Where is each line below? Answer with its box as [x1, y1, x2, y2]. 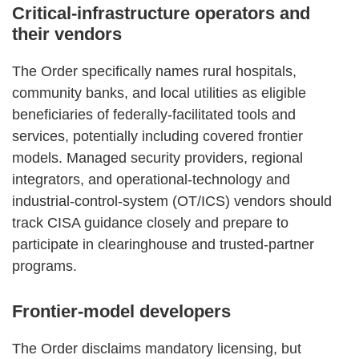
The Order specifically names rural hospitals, [12, 63, 296, 79]
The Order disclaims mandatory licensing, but [12, 340, 301, 357]
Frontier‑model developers [12, 301, 231, 321]
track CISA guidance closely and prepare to [12, 214, 288, 231]
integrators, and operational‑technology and [12, 171, 290, 188]
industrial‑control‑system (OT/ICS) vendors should [12, 192, 332, 209]
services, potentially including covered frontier [12, 127, 303, 144]
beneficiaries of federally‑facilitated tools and [12, 106, 296, 123]
